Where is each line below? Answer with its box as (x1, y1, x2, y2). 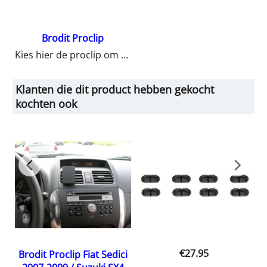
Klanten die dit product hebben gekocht (15, 82, 214, 97)
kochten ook (15, 97, 77, 111)
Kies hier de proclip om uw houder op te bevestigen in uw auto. (121, 48, 129, 62)
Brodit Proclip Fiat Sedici (18, 248, 128, 262)
